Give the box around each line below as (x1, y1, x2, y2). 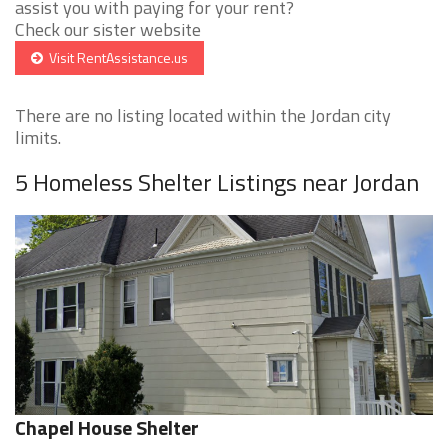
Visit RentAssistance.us (43, 47, 188, 69)
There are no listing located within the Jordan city (15, 102, 391, 130)
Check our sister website (15, 16, 201, 44)
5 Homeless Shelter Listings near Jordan (15, 164, 419, 201)
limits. (15, 124, 61, 152)
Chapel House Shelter (15, 412, 199, 444)
